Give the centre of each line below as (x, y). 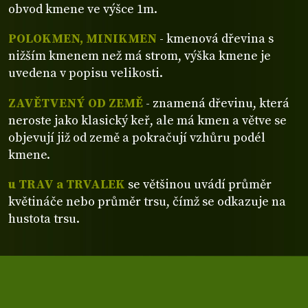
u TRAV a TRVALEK (67, 184)
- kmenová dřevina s (215, 39)
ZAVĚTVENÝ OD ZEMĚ (76, 103)
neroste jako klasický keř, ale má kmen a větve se (147, 120)
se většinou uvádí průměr (198, 184)
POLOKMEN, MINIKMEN (82, 39)
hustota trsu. (44, 219)
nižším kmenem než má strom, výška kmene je (140, 56)
